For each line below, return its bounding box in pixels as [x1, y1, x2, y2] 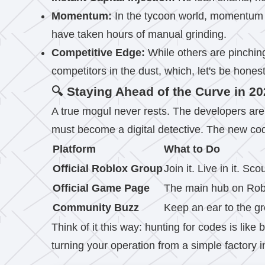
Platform [53, 143, 96, 155]
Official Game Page [53, 182, 150, 194]
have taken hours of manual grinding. [51, 28, 227, 40]
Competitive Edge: [51, 47, 145, 59]
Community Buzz [53, 202, 139, 214]
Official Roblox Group [53, 163, 163, 174]
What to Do [164, 143, 220, 155]
